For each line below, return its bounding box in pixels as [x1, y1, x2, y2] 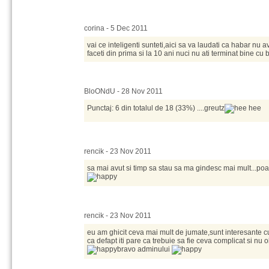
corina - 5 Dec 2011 [84, 24, 148, 32]
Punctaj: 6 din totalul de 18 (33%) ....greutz [87, 104, 225, 112]
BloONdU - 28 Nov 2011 [84, 87, 163, 95]
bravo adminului [117, 245, 172, 253]
